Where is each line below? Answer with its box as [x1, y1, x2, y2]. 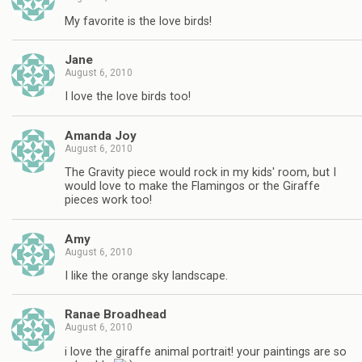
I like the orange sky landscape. [65, 268, 228, 283]
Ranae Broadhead [65, 307, 166, 322]
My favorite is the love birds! [65, 14, 212, 28]
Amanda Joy [65, 128, 137, 143]
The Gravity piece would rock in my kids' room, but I [65, 166, 336, 180]
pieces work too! [65, 193, 152, 208]
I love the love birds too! [65, 90, 191, 104]
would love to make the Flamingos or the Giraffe [65, 179, 320, 194]
